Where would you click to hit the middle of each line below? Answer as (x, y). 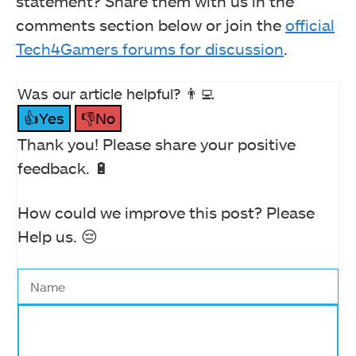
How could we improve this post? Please (166, 212)
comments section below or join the (151, 24)
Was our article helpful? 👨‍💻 (116, 93)
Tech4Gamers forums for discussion (150, 48)
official (310, 24)
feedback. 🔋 (64, 167)
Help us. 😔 (58, 236)
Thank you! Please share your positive (157, 143)
